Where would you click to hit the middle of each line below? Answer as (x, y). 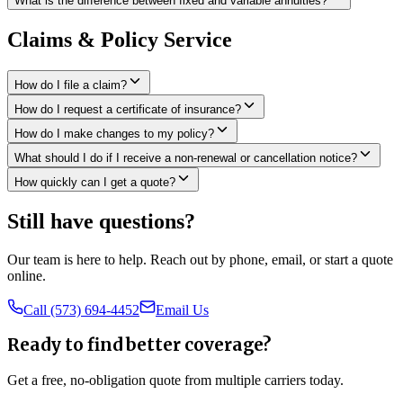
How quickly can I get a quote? (95, 182)
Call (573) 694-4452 (81, 309)
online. (27, 275)
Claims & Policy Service (120, 39)
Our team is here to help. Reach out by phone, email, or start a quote (200, 259)
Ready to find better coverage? (139, 345)
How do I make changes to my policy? (114, 133)
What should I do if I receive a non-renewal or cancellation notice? (186, 157)
